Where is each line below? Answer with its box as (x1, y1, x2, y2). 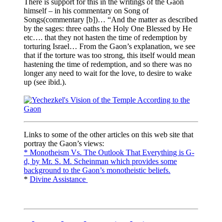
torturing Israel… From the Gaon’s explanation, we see (24, 42, 195, 51)
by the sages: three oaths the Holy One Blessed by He (24, 24, 192, 33)
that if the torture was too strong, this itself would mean (24, 51, 195, 59)
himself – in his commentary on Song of (24, 6, 149, 15)
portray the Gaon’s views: (24, 139, 104, 148)
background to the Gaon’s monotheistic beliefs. (24, 166, 170, 174)
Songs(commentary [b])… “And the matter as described (24, 15, 198, 24)
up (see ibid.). (24, 77, 66, 86)
